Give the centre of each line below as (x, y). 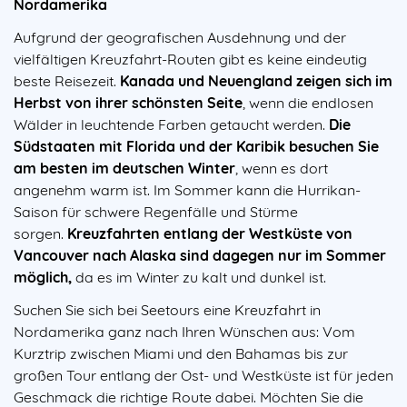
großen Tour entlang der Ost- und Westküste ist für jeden (203, 375)
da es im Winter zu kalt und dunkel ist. (199, 277)
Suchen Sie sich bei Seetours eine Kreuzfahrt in (167, 309)
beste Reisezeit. (65, 80)
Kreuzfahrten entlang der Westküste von (210, 233)
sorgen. (40, 233)
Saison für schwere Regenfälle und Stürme (156, 211)
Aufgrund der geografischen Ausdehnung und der (180, 37)
